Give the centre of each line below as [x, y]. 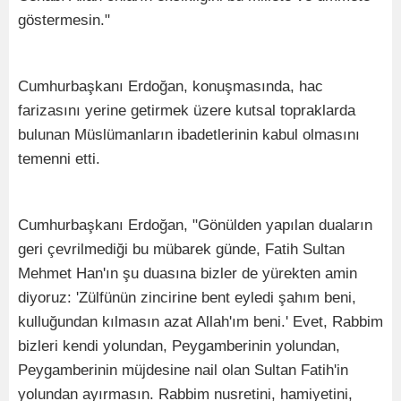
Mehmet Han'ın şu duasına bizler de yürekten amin [188, 273]
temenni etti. [59, 158]
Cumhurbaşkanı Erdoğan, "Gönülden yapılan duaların [195, 225]
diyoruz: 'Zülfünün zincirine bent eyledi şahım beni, [187, 297]
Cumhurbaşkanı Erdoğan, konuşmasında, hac [171, 86]
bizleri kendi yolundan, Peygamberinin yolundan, [179, 346]
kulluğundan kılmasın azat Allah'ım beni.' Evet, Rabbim [200, 321]
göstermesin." [64, 20]
